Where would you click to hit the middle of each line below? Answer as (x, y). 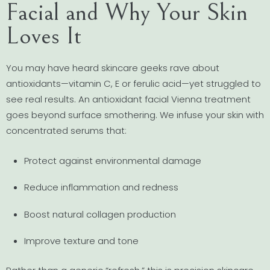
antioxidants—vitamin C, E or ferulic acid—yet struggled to (133, 83)
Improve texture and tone (81, 240)
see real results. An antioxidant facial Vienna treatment (128, 99)
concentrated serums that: (66, 130)
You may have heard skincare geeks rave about (113, 67)
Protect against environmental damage (113, 161)
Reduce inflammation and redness (101, 187)
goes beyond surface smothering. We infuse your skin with (135, 115)
